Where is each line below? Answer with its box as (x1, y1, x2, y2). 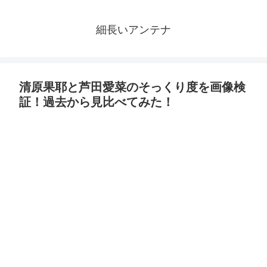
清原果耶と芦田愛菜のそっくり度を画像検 (19, 80, 246, 94)
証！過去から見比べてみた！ (19, 95, 174, 109)
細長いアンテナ (96, 24, 171, 36)
